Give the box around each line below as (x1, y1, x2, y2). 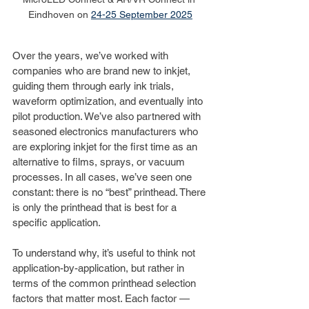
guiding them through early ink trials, (12, 80, 177, 92)
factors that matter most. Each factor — (12, 292, 192, 304)
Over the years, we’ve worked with (12, 50, 171, 61)
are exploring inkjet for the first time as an (12, 141, 200, 152)
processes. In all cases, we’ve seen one (12, 171, 195, 183)
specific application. (12, 217, 101, 228)
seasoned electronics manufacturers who (12, 126, 201, 137)
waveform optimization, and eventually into (12, 95, 206, 107)
